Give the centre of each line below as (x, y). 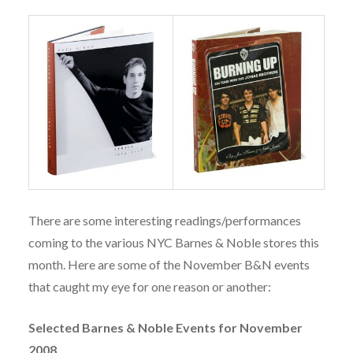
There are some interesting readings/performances (164, 221)
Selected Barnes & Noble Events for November (165, 328)
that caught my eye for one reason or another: (149, 287)
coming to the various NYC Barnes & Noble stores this (173, 243)
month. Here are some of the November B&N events (169, 265)
